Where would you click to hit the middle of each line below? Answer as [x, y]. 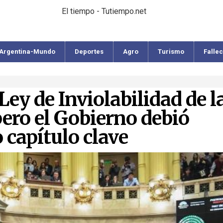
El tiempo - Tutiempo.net [104, 11]
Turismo [171, 52]
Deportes [89, 52]
